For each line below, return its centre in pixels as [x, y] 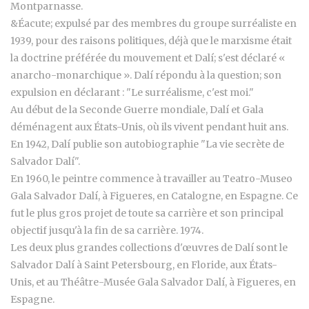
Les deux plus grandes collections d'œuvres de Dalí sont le [149, 247]
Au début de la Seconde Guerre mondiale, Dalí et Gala [137, 109]
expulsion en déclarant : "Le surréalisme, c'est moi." [132, 92]
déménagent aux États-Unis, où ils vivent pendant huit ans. [149, 127]
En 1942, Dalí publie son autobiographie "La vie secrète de [147, 144]
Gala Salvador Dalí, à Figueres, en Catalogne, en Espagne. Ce [154, 196]
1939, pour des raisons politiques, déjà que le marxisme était [151, 40]
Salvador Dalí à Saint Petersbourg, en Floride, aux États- [144, 265]
